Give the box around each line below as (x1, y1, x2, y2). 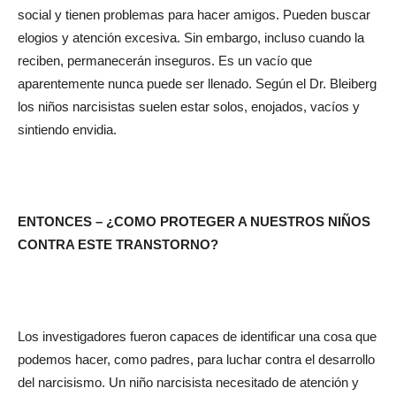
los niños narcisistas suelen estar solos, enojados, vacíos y (18, 98, 360, 114)
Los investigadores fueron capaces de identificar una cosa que (18, 328, 377, 344)
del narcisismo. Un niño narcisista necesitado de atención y (18, 374, 359, 390)
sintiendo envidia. (18, 121, 117, 137)
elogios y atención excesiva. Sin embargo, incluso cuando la (18, 29, 364, 45)
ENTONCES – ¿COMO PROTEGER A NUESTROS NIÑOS (18, 213, 370, 229)
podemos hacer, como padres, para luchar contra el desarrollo (18, 351, 375, 367)
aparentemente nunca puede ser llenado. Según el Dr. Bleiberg (18, 75, 377, 91)
